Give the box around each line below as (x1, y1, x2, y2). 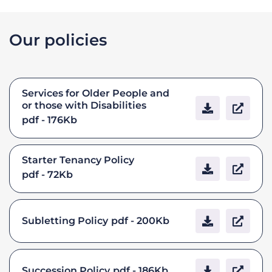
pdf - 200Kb (111, 214, 169, 226)
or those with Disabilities (22, 99, 146, 111)
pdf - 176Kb (22, 114, 77, 126)
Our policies (9, 30, 107, 50)
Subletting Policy (22, 214, 108, 226)
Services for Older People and (22, 87, 169, 99)
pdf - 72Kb (22, 168, 73, 180)
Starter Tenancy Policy (22, 154, 134, 166)
